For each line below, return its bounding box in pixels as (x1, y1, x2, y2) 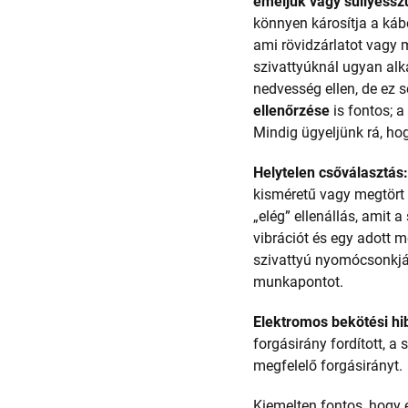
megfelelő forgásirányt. (253, 357, 403, 374)
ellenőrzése (253, 102, 331, 119)
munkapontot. (253, 273, 344, 291)
